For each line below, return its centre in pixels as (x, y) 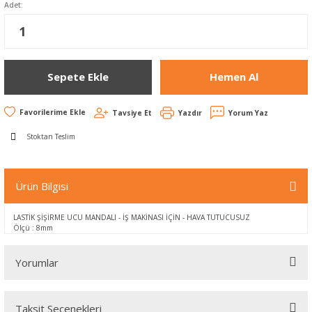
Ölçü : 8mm (33, 227)
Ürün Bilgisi (42, 186)
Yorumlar (37, 262)
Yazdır (190, 112)
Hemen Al (234, 77)
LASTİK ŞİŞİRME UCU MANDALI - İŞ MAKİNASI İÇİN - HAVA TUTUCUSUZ (132, 217)
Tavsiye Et (132, 112)
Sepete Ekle (78, 77)
